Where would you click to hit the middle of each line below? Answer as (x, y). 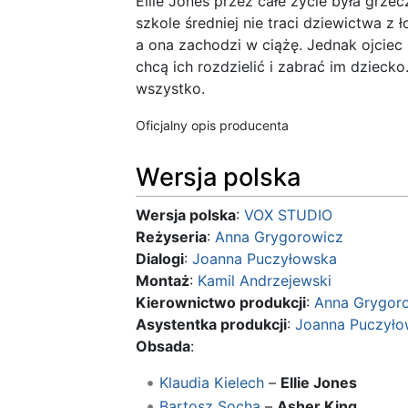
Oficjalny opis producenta (212, 126)
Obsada (163, 347)
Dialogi (160, 259)
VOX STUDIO (288, 215)
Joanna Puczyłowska (265, 259)
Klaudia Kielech (211, 383)
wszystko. (170, 89)
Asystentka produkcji (211, 325)
